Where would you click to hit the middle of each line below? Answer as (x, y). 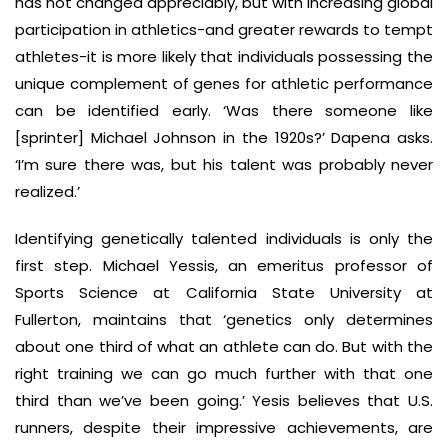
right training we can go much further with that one (224, 373)
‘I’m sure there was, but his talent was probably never (224, 164)
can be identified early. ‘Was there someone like (224, 110)
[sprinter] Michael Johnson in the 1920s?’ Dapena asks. (224, 137)
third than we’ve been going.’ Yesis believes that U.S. (224, 400)
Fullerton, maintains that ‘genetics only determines (224, 319)
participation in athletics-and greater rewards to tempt (224, 29)
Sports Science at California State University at (224, 292)
